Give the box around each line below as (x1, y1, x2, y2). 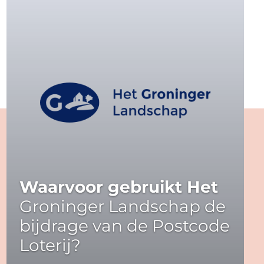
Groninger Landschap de (19, 196, 226, 216)
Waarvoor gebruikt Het (19, 176, 219, 197)
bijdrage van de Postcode (19, 215, 230, 236)
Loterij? (19, 235, 81, 255)
